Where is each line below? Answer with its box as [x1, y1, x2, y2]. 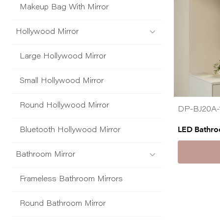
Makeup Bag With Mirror [20, 4, 109, 12]
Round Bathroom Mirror [20, 200, 106, 208]
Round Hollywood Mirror [20, 102, 109, 110]
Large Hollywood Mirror [20, 53, 106, 61]
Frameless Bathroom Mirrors [20, 176, 123, 184]
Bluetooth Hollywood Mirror [20, 127, 120, 135]
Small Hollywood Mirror [20, 78, 104, 85]
